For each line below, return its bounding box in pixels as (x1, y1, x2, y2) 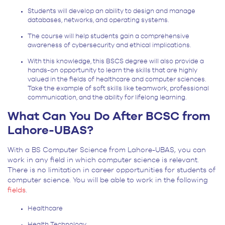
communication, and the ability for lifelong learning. (28, 94, 188, 101)
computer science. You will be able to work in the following (8, 177, 208, 184)
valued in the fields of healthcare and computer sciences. (28, 76, 206, 83)
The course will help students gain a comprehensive (28, 33, 189, 40)
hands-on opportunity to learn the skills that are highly (28, 67, 197, 74)
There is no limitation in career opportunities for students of (8, 167, 215, 174)
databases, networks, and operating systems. (28, 17, 170, 24)
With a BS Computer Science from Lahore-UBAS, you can (8, 147, 206, 154)
